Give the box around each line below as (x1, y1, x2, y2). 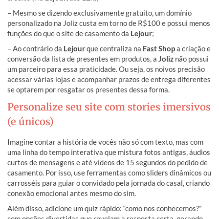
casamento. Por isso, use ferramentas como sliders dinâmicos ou (7, 168, 211, 177)
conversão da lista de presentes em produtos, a (7, 54, 158, 63)
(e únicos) (7, 115, 54, 128)
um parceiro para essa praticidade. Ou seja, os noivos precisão (7, 64, 205, 73)
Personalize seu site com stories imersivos (7, 100, 211, 113)
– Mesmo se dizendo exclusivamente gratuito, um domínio (7, 8, 192, 17)
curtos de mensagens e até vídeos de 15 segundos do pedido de (7, 157, 208, 167)
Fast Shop (143, 44, 175, 53)
